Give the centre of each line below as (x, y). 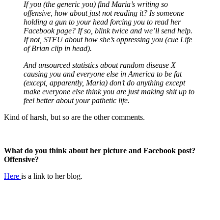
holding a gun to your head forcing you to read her (102, 22)
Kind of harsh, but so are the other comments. (74, 117)
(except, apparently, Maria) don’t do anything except (104, 82)
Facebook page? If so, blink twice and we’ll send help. (108, 30)
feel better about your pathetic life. (77, 100)
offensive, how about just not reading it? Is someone (104, 13)
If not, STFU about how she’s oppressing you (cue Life (108, 39)
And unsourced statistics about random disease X (100, 65)
